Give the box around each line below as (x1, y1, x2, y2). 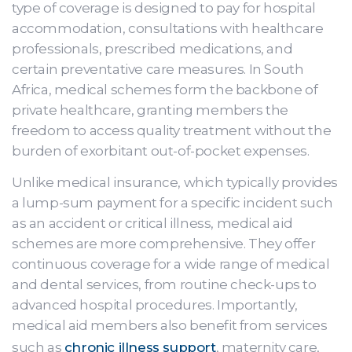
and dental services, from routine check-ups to (12, 277, 317, 292)
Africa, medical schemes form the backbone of (12, 82, 318, 97)
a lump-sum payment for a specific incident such (12, 195, 333, 211)
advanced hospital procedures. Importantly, (12, 297, 298, 313)
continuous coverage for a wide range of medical (12, 256, 330, 272)
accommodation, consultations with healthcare (12, 20, 324, 36)
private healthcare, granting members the (12, 102, 289, 118)
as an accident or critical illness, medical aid (12, 215, 293, 231)
